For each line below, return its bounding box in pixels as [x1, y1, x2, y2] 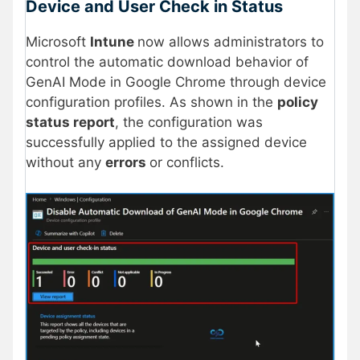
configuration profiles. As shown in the [26, 93, 277, 110]
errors [105, 153, 149, 170]
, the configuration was [115, 113, 263, 130]
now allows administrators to [137, 33, 324, 50]
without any [26, 153, 105, 170]
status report [26, 113, 115, 130]
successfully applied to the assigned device [26, 133, 307, 150]
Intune [90, 33, 137, 50]
